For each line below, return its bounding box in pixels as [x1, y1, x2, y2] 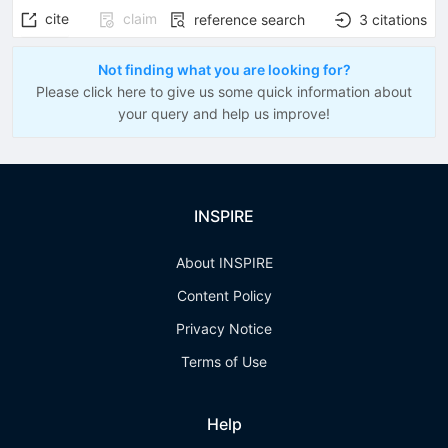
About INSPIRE [175, 254, 273, 271]
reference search [194, 11, 305, 28]
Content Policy [176, 287, 272, 304]
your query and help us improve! [118, 105, 330, 122]
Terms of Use [181, 353, 267, 370]
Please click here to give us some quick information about [36, 83, 412, 100]
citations [372, 11, 427, 28]
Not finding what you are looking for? [97, 61, 351, 78]
